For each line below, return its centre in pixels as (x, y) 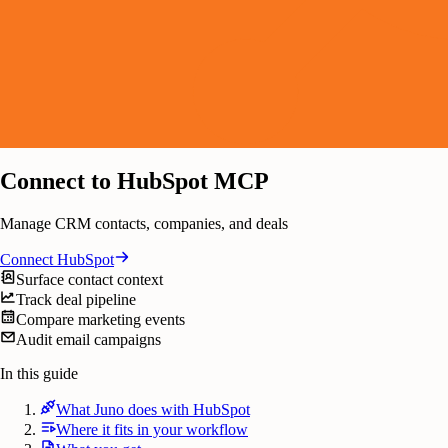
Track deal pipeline (76, 299)
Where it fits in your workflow (152, 429)
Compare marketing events (100, 319)
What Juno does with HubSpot (153, 409)
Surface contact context (89, 279)
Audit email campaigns (88, 339)
